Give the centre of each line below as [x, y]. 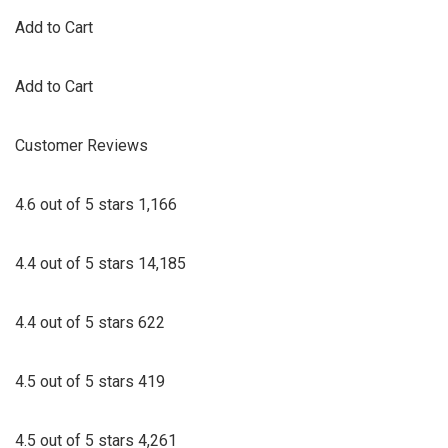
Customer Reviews [81, 146]
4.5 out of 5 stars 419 [90, 382]
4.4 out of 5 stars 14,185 [100, 264]
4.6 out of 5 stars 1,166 [96, 205]
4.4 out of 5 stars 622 [90, 323]
